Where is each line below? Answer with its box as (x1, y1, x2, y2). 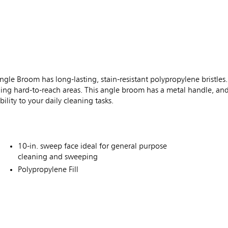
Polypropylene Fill (18, 166, 78, 175)
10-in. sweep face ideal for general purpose (18, 142, 167, 151)
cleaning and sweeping (18, 153, 98, 162)
